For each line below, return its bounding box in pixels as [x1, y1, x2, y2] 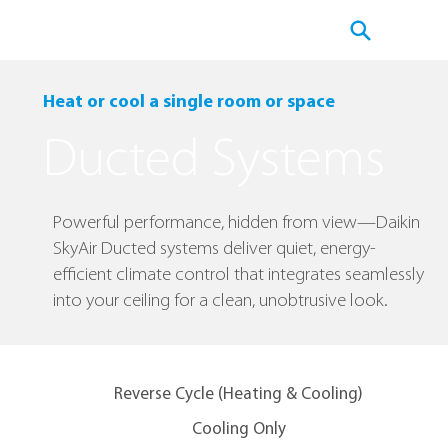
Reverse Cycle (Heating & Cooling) [114, 386, 364, 403]
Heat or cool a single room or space [42, 93, 335, 112]
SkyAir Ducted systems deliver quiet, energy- [53, 240, 377, 259]
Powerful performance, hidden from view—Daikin [53, 214, 421, 233]
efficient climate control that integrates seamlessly [53, 266, 425, 285]
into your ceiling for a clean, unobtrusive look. [53, 292, 389, 311]
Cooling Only [191, 421, 286, 438]
